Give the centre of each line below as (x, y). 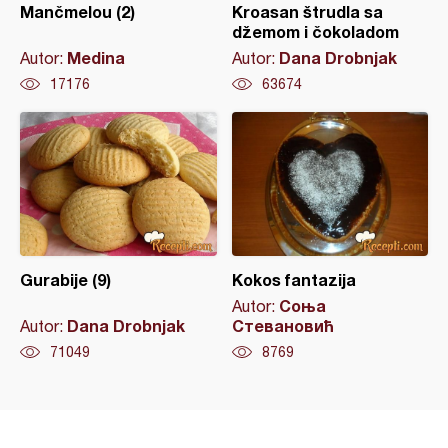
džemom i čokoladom (315, 32)
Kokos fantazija (293, 280)
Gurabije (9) (65, 280)
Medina (96, 58)
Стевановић (282, 326)
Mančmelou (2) (77, 12)
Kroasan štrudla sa (307, 12)
